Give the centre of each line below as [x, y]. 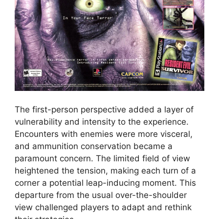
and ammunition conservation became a [94, 146]
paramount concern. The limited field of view [102, 158]
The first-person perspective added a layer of [104, 109]
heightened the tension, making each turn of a [105, 170]
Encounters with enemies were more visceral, [104, 134]
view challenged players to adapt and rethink [103, 207]
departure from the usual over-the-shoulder [101, 195]
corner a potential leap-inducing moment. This [105, 183]
